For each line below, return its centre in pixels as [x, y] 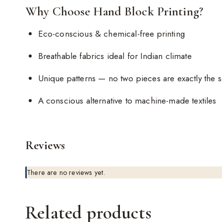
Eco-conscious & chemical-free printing [111, 33]
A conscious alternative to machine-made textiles [127, 100]
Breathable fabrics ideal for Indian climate [115, 56]
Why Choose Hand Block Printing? [114, 11]
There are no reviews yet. [66, 173]
